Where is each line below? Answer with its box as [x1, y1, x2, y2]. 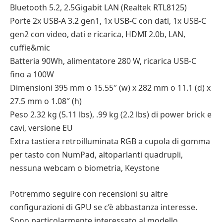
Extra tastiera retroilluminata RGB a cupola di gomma [10, 136, 210, 147]
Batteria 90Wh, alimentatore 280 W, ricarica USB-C [10, 55, 196, 67]
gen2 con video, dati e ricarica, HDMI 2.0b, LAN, [10, 29, 185, 40]
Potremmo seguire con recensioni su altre [10, 188, 168, 199]
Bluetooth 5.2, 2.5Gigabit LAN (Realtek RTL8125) [10, 2, 187, 13]
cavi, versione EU [10, 122, 73, 134]
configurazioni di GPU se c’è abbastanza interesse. [10, 201, 197, 213]
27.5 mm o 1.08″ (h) [10, 96, 82, 107]
